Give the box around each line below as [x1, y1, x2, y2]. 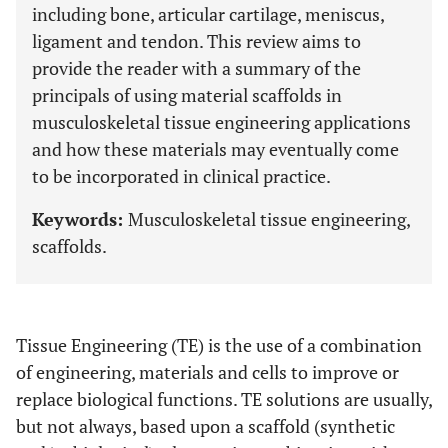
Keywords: [32, 207, 128, 231]
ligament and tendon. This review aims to [32, 29, 361, 53]
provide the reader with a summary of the [32, 56, 361, 80]
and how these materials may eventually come [32, 137, 399, 161]
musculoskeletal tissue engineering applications [32, 110, 411, 134]
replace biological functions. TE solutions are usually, [16, 387, 432, 411]
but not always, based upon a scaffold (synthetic [16, 414, 395, 438]
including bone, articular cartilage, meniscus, [32, 2, 384, 26]
